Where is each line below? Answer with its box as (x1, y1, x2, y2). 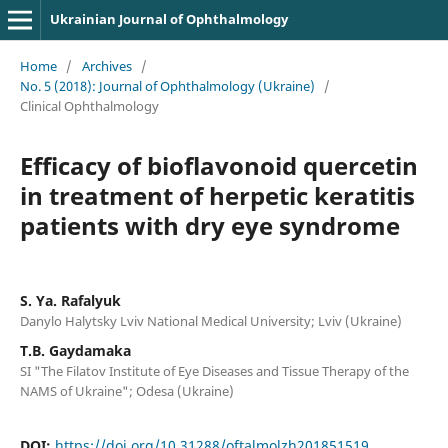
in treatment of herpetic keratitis (19, 178, 415, 212)
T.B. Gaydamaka (19, 340, 131, 360)
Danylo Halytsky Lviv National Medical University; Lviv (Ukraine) (19, 311, 402, 330)
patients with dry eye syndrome (19, 208, 400, 242)
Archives (81, 56, 132, 75)
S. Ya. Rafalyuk (19, 290, 121, 310)
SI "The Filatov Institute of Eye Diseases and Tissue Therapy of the (19, 361, 409, 380)
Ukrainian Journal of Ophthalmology (49, 10, 288, 28)
